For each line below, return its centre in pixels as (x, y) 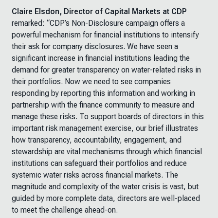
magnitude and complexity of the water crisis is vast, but (105, 187)
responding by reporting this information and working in (103, 93)
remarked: (29, 23)
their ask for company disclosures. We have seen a (95, 46)
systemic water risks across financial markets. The (95, 175)
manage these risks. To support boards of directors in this (108, 117)
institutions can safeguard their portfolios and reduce (99, 163)
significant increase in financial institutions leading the (101, 58)
